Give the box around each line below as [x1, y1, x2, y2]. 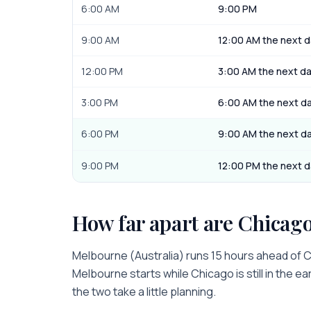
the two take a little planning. [72, 284, 216, 299]
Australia [135, 248, 179, 263]
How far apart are [72, 209, 238, 237]
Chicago [191, 266, 234, 281]
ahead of [256, 248, 301, 263]
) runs [179, 248, 211, 263]
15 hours [211, 248, 254, 263]
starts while [128, 266, 191, 281]
